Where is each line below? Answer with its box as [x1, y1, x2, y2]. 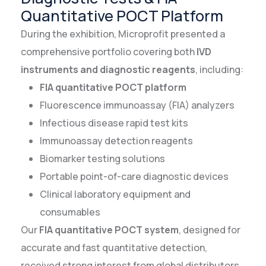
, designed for [179, 223, 240, 237]
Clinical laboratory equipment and [40, 188, 191, 201]
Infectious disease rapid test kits [40, 116, 188, 130]
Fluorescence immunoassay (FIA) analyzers [40, 99, 235, 112]
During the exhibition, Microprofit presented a [21, 27, 225, 41]
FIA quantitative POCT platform [40, 81, 186, 94]
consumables [40, 205, 100, 219]
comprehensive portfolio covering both [21, 45, 197, 59]
